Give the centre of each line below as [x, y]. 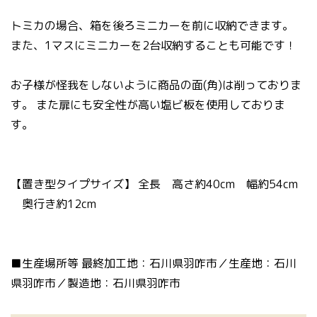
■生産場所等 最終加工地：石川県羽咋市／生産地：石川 [154, 264]
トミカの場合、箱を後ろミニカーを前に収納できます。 [152, 26]
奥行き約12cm [53, 204]
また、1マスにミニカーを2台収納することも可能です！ [154, 46]
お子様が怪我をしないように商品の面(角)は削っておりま [156, 85]
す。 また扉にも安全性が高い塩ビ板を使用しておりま [148, 105]
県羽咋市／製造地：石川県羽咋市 [96, 283]
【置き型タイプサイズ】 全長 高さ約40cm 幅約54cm [154, 184]
